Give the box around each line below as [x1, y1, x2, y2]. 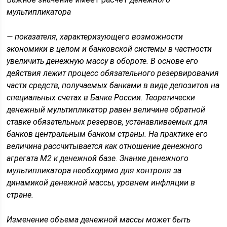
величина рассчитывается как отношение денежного [7, 141, 203, 151]
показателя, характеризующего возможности [13, 32, 183, 42]
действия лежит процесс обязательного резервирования [7, 68, 219, 78]
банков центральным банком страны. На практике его [7, 129, 208, 139]
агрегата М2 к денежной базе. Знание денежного [7, 154, 189, 163]
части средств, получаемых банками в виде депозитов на [7, 81, 220, 90]
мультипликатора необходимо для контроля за [7, 166, 182, 175]
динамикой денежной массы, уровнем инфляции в [7, 178, 196, 187]
